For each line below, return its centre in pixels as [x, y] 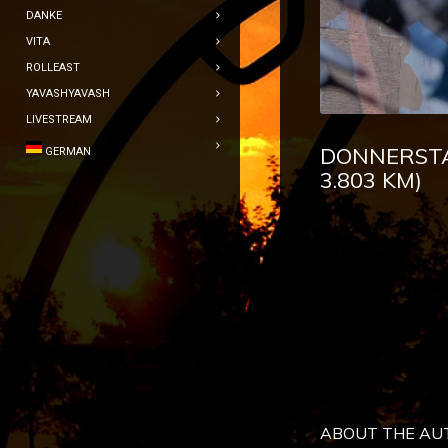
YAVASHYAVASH [68, 93]
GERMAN [68, 151]
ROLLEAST [53, 67]
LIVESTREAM [59, 119]
